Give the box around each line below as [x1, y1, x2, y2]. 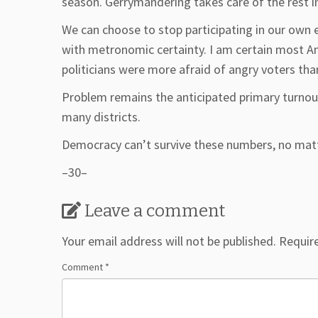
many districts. [62, 109, 141, 126]
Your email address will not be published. [62, 233, 276, 250]
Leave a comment [84, 201, 225, 221]
